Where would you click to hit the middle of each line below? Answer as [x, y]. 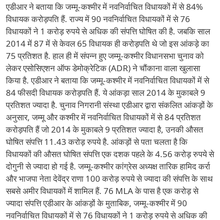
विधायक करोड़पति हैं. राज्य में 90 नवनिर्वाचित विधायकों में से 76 [98, 19]
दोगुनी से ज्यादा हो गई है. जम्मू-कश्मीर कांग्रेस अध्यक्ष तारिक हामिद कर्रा [108, 166]
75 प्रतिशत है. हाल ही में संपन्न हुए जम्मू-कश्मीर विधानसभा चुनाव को [105, 56]
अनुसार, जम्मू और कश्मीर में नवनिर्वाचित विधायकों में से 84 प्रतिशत [103, 117]
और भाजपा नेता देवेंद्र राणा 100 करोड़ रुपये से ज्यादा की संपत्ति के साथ [109, 179]
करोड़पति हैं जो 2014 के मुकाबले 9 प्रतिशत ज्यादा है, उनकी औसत [105, 130]
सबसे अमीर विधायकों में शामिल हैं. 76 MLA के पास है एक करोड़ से [102, 191]
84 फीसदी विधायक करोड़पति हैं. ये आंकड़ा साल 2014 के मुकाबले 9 [106, 93]
